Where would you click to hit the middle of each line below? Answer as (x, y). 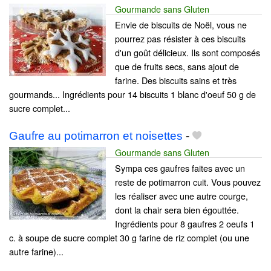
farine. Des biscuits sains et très (176, 80)
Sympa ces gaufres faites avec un (180, 168)
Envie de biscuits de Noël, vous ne (181, 25)
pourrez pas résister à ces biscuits (180, 39)
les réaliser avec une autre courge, (181, 195)
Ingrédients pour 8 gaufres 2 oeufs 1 (185, 223)
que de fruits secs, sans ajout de (177, 67)
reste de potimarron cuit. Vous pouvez (188, 181)
